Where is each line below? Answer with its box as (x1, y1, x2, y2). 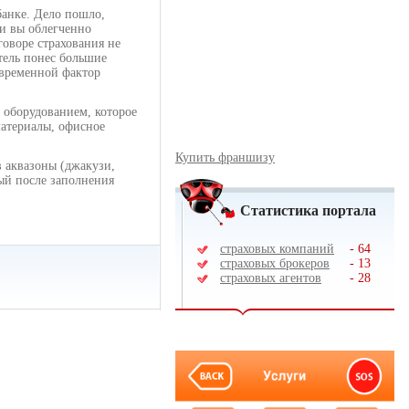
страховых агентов (220, 271, 321, 285)
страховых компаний (220, 242, 334, 256)
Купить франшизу (175, 151, 275, 164)
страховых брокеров (220, 257, 330, 270)
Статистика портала (240, 203, 376, 218)
